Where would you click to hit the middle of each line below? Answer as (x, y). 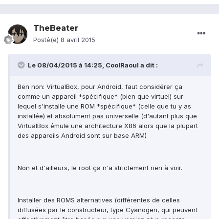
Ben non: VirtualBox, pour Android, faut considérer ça (100, 87)
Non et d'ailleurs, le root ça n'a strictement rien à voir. (100, 168)
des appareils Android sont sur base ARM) (82, 136)
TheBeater (56, 28)
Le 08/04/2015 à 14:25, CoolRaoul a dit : (93, 65)
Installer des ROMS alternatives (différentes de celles (99, 200)
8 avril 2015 (78, 40)
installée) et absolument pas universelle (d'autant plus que (107, 116)
